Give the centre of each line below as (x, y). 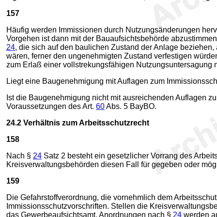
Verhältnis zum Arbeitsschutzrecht (86, 123)
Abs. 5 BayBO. (131, 106)
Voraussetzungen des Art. (51, 106)
